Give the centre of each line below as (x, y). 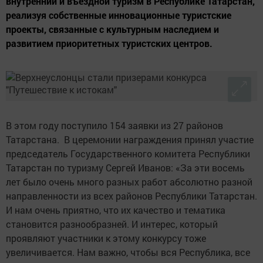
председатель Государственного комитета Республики (128, 154)
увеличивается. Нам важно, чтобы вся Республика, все (128, 252)
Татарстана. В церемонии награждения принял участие (131, 140)
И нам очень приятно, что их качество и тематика (116, 210)
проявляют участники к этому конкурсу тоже (106, 238)
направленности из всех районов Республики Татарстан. (131, 196)
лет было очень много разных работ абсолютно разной (129, 182)
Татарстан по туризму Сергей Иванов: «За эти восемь (125, 168)
